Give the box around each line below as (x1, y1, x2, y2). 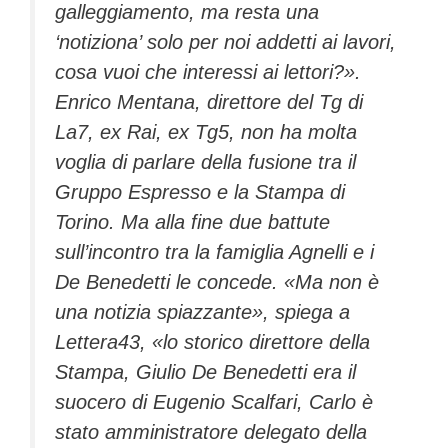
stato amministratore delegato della (55, 421, 367, 444)
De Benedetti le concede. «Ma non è (55, 271, 379, 294)
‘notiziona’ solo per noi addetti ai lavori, (55, 31, 396, 54)
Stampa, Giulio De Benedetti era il (55, 361, 356, 384)
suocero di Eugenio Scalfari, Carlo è (55, 391, 373, 414)
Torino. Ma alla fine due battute (55, 211, 330, 234)
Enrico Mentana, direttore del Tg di (55, 91, 363, 114)
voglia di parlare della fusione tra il (55, 151, 356, 174)
